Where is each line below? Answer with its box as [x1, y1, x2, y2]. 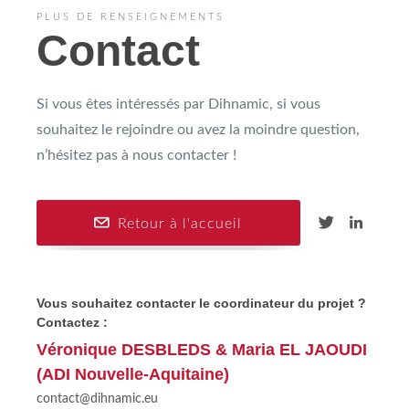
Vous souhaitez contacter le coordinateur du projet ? [37, 296, 366, 310]
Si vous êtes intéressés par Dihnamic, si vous [37, 97, 320, 111]
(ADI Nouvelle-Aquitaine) [37, 365, 229, 383]
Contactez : [37, 315, 108, 330]
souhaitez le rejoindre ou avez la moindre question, [37, 122, 360, 137]
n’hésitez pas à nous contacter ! [37, 148, 236, 163]
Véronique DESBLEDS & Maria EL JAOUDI [37, 341, 367, 359]
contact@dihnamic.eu [37, 393, 158, 405]
